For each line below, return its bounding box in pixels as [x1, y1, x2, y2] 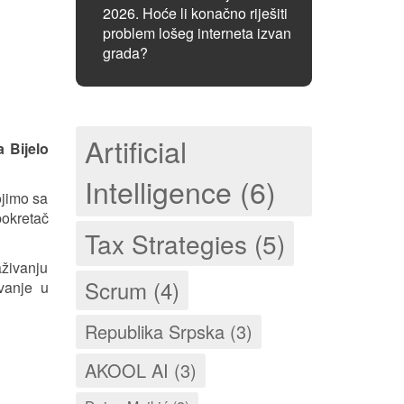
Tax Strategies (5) [84, 225, 285, 262]
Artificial [84, 130, 187, 171]
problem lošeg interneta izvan [102, 23, 291, 43]
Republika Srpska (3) [84, 318, 252, 344]
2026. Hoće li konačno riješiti [102, 3, 288, 23]
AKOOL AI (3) [84, 357, 197, 383]
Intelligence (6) [84, 170, 276, 212]
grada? [102, 42, 148, 63]
